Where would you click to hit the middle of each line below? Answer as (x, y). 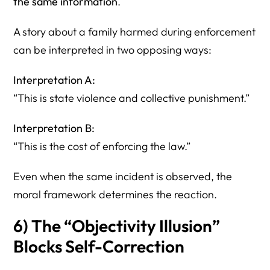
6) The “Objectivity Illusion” (117, 225)
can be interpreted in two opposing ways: (113, 49)
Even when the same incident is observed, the (123, 176)
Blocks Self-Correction (99, 246)
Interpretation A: (55, 80)
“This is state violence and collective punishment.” (132, 98)
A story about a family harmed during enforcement (135, 31)
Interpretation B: (54, 128)
